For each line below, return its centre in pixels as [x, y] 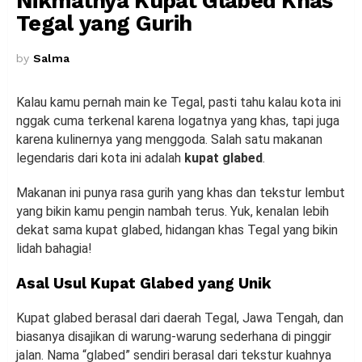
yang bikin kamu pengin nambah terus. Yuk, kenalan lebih [173, 212]
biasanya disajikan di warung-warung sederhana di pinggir [174, 337]
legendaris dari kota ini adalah [100, 158]
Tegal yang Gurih [104, 24]
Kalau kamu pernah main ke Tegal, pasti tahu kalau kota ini [179, 103]
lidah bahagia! [54, 249]
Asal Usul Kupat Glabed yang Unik [144, 284]
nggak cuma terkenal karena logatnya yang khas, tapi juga [178, 121]
